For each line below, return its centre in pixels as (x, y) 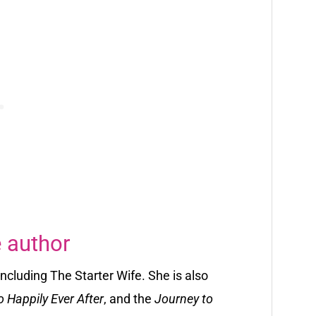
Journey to (184, 298)
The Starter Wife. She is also (129, 275)
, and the (129, 298)
